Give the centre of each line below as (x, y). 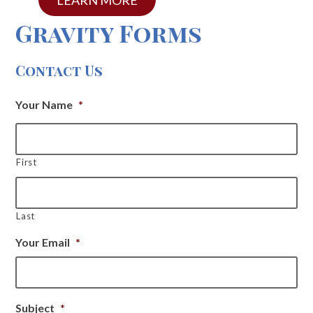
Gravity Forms (109, 32)
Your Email (43, 242)
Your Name (44, 104)
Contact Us (59, 70)
